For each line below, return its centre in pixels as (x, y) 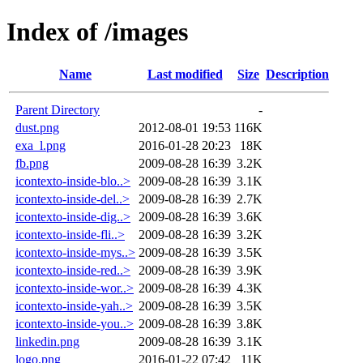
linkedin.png (47, 341)
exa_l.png (41, 145)
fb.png (32, 163)
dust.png (37, 127)
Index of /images (97, 32)
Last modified (185, 74)
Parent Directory (58, 109)
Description (297, 74)
